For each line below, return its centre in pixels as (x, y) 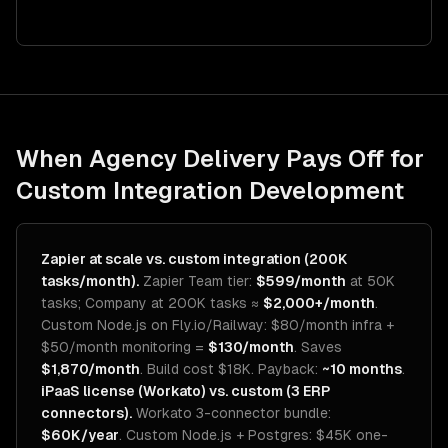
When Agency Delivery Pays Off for (220, 158)
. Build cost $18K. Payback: (231, 369)
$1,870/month (90, 369)
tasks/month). (90, 281)
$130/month (251, 347)
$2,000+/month (319, 303)
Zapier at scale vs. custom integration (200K (194, 259)
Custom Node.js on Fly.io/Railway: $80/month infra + (217, 325)
